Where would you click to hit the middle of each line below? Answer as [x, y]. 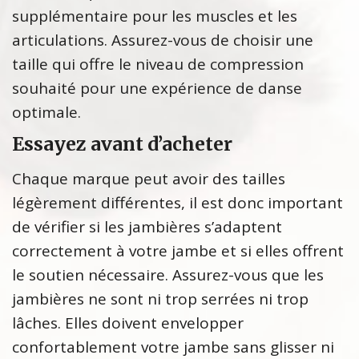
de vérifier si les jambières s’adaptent [147, 227]
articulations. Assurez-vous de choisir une [163, 40]
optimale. [46, 113]
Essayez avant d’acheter [122, 144]
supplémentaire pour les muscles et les [155, 16]
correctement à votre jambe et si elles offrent [178, 251]
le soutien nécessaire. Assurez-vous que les [168, 275]
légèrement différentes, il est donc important [177, 203]
